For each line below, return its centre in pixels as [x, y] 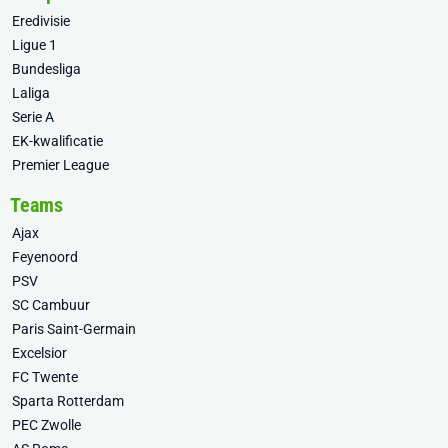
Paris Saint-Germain [74, 329]
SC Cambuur [51, 305]
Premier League [60, 165]
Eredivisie [41, 21]
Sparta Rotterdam [68, 401]
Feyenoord [45, 257]
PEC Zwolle [46, 425]
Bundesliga [46, 69]
